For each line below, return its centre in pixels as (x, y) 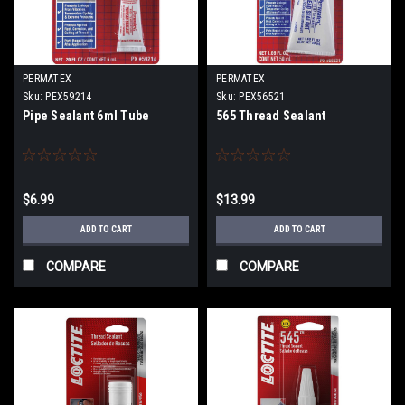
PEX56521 (262, 96)
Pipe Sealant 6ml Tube (86, 115)
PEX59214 (69, 96)
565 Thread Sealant (271, 115)
